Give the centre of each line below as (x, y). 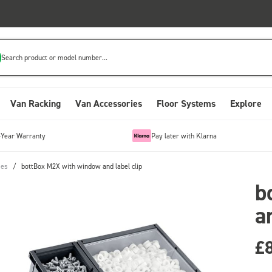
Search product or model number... (55, 57)
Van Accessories (109, 104)
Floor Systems (186, 104)
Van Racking (36, 104)
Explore (246, 104)
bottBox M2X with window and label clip (82, 166)
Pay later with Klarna (184, 135)
